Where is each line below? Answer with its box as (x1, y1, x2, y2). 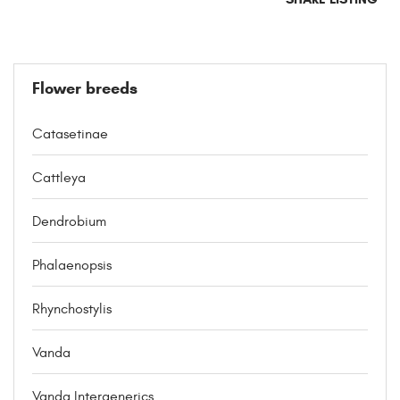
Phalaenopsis (32, 256, 112, 273)
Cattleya (32, 169, 86, 186)
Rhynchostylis (32, 300, 112, 317)
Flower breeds (32, 78, 137, 98)
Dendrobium (32, 212, 106, 229)
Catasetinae (32, 125, 108, 142)
